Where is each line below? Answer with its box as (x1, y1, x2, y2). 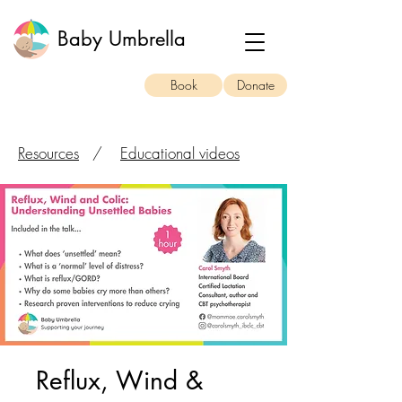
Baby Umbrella (57, 26, 186, 51)
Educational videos (120, 143, 240, 163)
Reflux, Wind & (36, 364, 203, 397)
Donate (236, 76, 275, 93)
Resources (18, 143, 79, 163)
